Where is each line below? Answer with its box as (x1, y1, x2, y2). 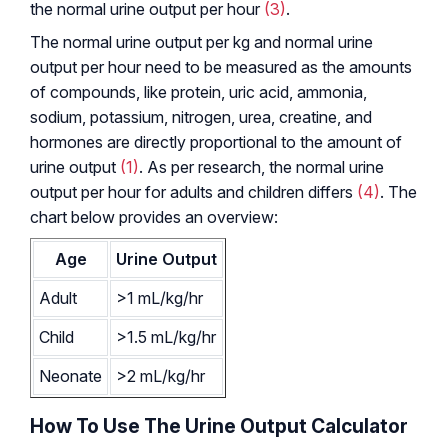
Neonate (39, 365, 102, 386)
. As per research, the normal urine (139, 156, 384, 177)
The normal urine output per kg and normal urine (30, 31, 373, 52)
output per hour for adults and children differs (30, 181, 357, 202)
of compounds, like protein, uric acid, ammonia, (30, 81, 367, 102)
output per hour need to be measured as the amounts (30, 56, 412, 77)
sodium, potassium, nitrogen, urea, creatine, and (30, 106, 372, 127)
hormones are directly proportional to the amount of (30, 131, 402, 152)
